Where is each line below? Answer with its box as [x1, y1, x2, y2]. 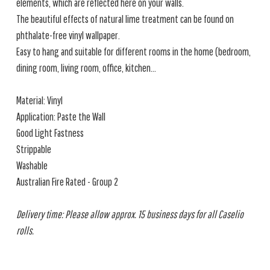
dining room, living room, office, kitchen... [16, 61, 156, 74]
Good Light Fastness [16, 127, 84, 139]
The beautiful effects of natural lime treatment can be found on [16, 13, 234, 25]
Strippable [16, 143, 51, 155]
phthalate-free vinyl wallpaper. [16, 29, 122, 42]
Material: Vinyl [16, 94, 64, 107]
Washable [16, 159, 48, 172]
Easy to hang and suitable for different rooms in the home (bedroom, [16, 45, 251, 58]
